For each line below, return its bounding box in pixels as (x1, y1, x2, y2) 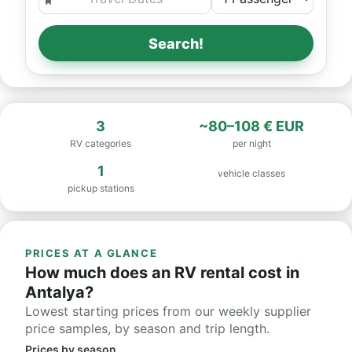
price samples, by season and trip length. (25, 321, 269, 336)
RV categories (70, 137, 131, 149)
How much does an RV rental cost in (25, 263, 299, 282)
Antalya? (25, 283, 93, 302)
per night (232, 137, 271, 149)
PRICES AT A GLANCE (25, 247, 158, 259)
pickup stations (67, 182, 134, 194)
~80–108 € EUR (199, 118, 304, 134)
